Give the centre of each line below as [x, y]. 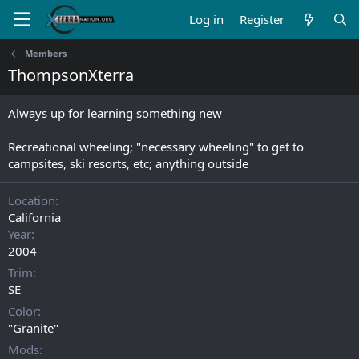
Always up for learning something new [115, 113]
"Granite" [33, 328]
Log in [207, 19]
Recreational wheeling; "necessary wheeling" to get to [156, 147]
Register [262, 19]
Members [45, 53]
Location [32, 200]
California [34, 217]
